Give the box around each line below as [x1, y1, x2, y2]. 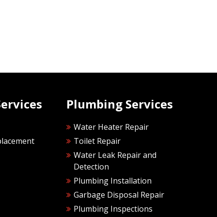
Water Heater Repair [73, 122, 149, 132]
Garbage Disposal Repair [73, 189, 164, 200]
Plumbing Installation [73, 175, 152, 186]
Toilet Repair [73, 136, 121, 146]
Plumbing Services [66, 96, 173, 112]
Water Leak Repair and [73, 150, 156, 160]
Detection [73, 161, 109, 172]
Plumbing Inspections [73, 203, 153, 214]
